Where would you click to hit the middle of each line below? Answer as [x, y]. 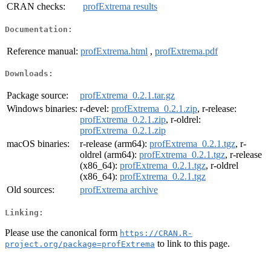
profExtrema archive [119, 190]
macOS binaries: [38, 144]
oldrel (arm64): [109, 155]
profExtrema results [120, 7]
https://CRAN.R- [156, 233]
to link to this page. [192, 243]
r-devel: [96, 109]
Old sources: [31, 190]
